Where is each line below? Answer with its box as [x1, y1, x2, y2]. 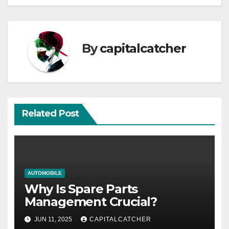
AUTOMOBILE [27, 170, 62, 176]
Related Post [21, 108, 79, 120]
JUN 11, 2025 [32, 216, 74, 223]
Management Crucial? [24, 194, 157, 209]
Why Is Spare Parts [24, 181, 138, 196]
